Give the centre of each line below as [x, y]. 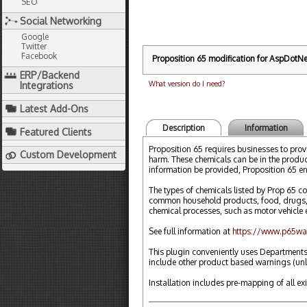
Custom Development [68, 155]
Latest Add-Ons [54, 108]
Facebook [39, 56]
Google [35, 36]
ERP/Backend [50, 75]
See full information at [191, 231]
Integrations [47, 86]
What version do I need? [187, 84]
